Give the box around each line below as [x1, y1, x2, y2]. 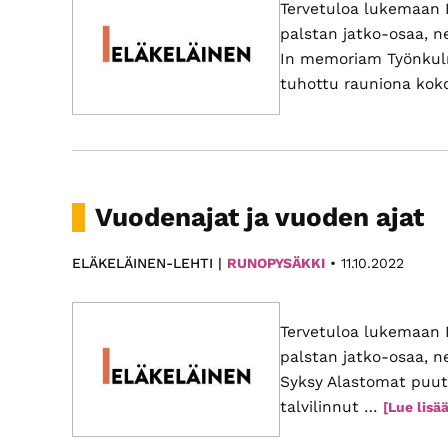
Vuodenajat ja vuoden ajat [95, 202, 424, 233]
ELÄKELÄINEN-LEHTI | [72, 254, 227, 271]
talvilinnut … [280, 397, 383, 416]
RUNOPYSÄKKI [227, 254, 325, 271]
